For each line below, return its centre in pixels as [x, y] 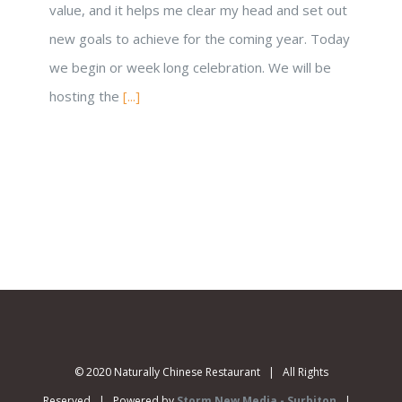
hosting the [86, 96]
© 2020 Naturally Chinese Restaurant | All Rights [201, 372]
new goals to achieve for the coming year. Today [200, 39]
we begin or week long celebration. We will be [190, 67]
